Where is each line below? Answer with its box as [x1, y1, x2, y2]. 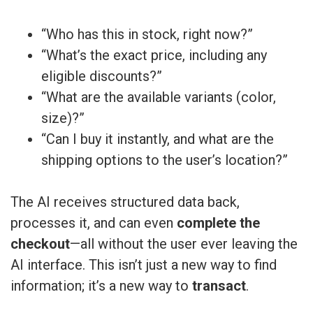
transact [192, 277, 246, 294]
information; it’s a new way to [10, 277, 192, 294]
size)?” [41, 109, 85, 126]
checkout [10, 235, 70, 252]
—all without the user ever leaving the [70, 235, 298, 252]
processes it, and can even [10, 214, 177, 231]
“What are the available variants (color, [41, 88, 276, 105]
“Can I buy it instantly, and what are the [41, 130, 274, 147]
